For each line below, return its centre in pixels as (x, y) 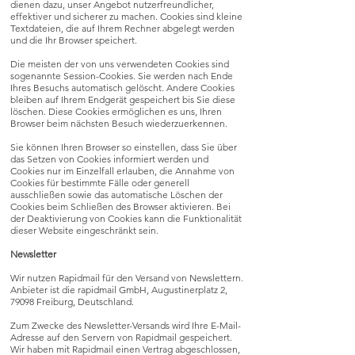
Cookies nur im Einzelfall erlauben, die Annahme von (122, 171)
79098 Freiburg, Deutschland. (72, 302)
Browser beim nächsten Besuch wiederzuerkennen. (119, 123)
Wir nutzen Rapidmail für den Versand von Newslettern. (127, 278)
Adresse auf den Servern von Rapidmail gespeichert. (121, 337)
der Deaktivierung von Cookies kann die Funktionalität (126, 218)
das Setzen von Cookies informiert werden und (109, 159)
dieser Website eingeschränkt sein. (84, 230)
